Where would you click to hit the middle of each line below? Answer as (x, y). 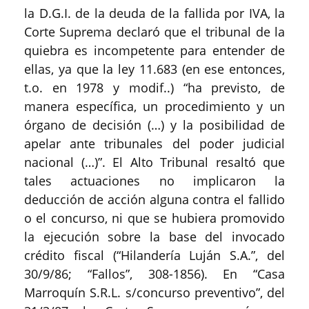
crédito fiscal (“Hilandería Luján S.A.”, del (154, 255)
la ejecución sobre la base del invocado (154, 237)
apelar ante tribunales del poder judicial (154, 143)
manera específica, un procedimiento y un (154, 106)
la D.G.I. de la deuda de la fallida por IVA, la (154, 13)
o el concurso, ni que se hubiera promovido (154, 218)
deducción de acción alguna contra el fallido (154, 199)
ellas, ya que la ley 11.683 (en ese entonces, (154, 69)
